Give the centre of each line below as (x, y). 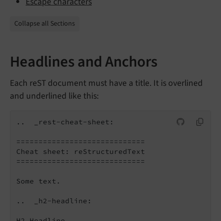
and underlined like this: (54, 96)
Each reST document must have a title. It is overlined (106, 83)
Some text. (38, 181)
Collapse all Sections (45, 23)
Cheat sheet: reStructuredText (81, 151)
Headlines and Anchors (84, 61)
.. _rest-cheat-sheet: (65, 122)
